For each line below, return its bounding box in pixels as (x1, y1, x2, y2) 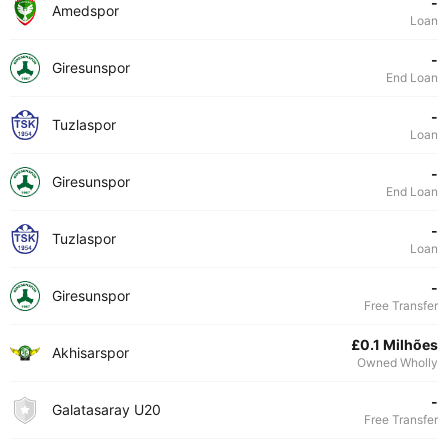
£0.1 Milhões (351, 336, 438, 353)
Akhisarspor (52, 344, 129, 361)
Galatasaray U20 (52, 401, 161, 418)
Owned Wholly (357, 355, 438, 370)
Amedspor (52, 2, 119, 19)
